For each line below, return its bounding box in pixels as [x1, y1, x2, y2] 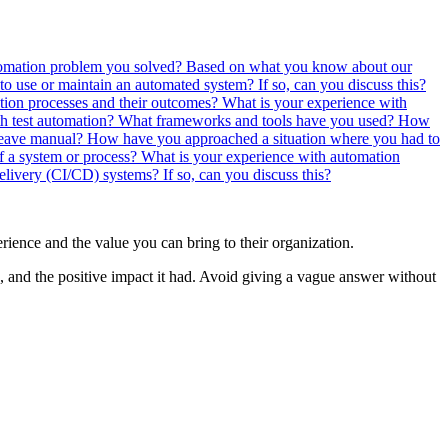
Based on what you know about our [186, 57, 412, 75]
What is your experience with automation [141, 147, 400, 165]
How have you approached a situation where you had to [87, 129, 440, 147]
